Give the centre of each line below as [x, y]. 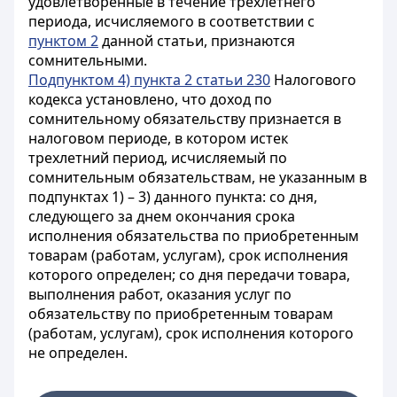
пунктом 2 [63, 41]
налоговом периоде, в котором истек [158, 138]
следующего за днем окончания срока [162, 216]
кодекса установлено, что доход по [150, 99]
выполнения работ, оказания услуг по [160, 294]
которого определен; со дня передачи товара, [189, 275]
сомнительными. [88, 60]
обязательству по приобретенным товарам [181, 314]
